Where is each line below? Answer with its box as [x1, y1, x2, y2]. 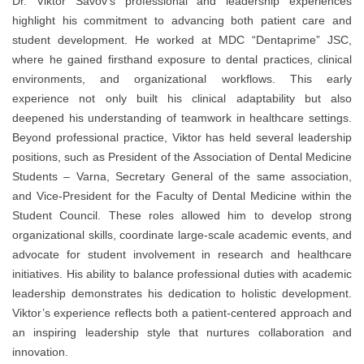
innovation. [12, 345, 68, 359]
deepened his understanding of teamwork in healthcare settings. [12, 111, 352, 125]
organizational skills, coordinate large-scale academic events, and [12, 228, 352, 242]
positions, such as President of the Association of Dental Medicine [12, 150, 352, 164]
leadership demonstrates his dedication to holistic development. [12, 287, 352, 301]
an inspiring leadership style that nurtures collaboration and [12, 326, 352, 340]
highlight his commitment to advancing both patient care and [12, 14, 352, 28]
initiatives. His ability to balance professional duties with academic [12, 267, 352, 281]
